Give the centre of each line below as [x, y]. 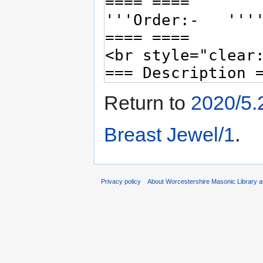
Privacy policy [121, 182]
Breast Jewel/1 [169, 135]
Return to [147, 103]
